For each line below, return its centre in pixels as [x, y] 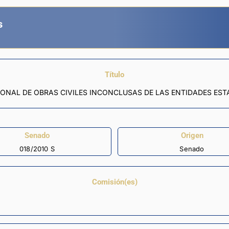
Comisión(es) [114, 182]
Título [114, 75]
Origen [192, 135]
